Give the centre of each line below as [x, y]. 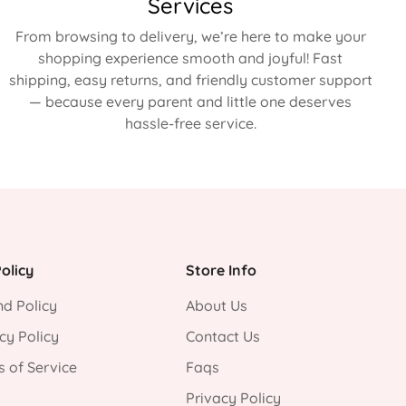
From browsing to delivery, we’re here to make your [190, 36]
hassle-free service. [190, 123]
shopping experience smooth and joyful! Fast [190, 58]
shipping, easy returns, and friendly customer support [190, 80]
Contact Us [223, 336]
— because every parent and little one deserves [190, 101]
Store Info [222, 270]
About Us [217, 305]
